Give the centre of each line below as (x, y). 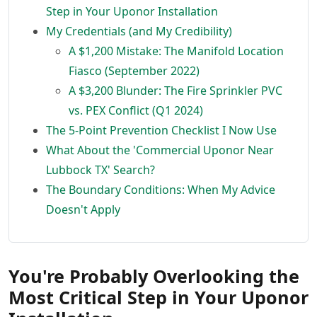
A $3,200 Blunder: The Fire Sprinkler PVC (175, 91)
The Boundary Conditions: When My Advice (161, 190)
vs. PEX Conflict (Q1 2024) (136, 110)
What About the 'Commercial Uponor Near (160, 150)
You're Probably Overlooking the (154, 276)
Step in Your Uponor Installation (132, 11)
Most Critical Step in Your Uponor (158, 297)
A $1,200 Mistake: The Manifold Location (176, 51)
